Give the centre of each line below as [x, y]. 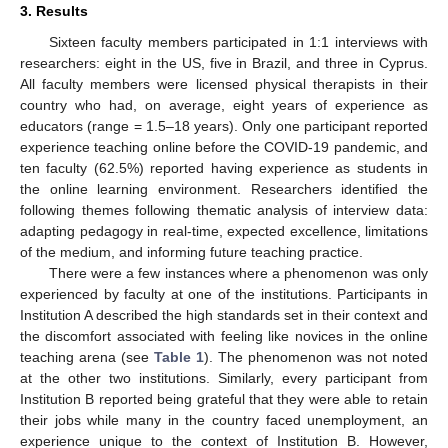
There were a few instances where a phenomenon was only [238, 272]
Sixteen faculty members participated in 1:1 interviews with [238, 41]
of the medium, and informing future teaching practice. [191, 251]
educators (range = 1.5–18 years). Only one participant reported [224, 125]
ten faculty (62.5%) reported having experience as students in [224, 167]
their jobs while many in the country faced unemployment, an [224, 419]
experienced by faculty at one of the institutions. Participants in [224, 293]
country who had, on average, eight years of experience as [224, 104]
